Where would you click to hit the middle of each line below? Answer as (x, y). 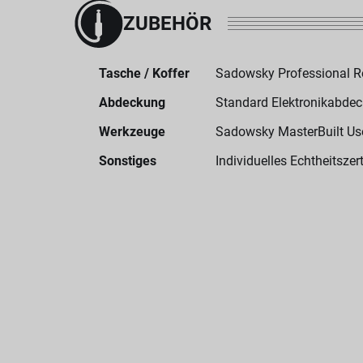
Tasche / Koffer (144, 73)
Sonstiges (128, 161)
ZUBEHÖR (167, 23)
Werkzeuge (132, 132)
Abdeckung (132, 102)
